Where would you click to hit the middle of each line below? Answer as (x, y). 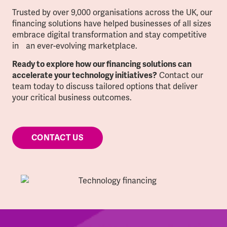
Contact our (184, 75)
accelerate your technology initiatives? (85, 75)
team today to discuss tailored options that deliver (108, 86)
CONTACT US (58, 138)
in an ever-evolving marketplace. (75, 46)
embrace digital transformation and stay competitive (109, 34)
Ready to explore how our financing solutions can (102, 64)
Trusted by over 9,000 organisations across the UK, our (112, 12)
